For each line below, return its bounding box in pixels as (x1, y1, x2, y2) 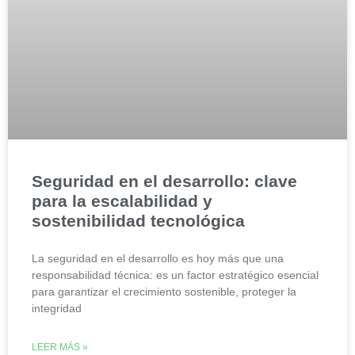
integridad (32, 302, 82, 315)
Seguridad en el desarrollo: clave (32, 172, 297, 191)
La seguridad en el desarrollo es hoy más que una (32, 252, 284, 265)
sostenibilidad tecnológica (32, 212, 245, 231)
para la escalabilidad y (32, 192, 212, 211)
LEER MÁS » (32, 342, 88, 353)
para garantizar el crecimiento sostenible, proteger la (32, 285, 296, 299)
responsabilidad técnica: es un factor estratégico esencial (32, 269, 319, 282)
